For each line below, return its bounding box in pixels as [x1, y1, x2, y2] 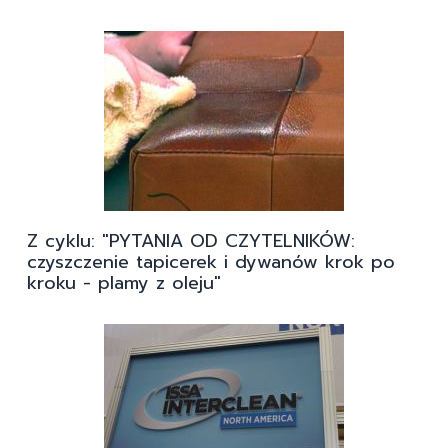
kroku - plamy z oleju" [27, 269, 221, 298]
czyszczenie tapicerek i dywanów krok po [27, 248, 395, 277]
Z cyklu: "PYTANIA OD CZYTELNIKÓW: [27, 227, 355, 256]
